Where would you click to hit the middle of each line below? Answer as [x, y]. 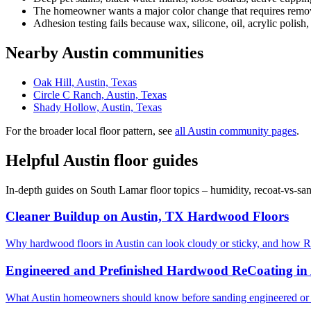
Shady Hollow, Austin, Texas [98, 107]
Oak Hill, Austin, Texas [85, 82]
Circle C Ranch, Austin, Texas [100, 94]
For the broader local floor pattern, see [90, 131]
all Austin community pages [236, 131]
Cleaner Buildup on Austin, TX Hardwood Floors [147, 217]
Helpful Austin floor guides [102, 160]
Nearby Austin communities [104, 52]
